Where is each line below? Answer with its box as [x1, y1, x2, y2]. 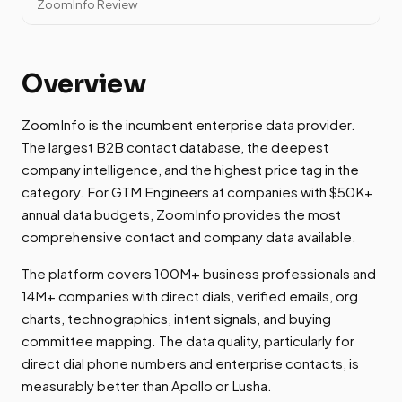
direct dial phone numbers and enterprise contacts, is [22, 354, 359, 372]
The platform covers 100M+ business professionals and [22, 265, 376, 283]
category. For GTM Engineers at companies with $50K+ [22, 183, 373, 201]
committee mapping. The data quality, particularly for [22, 332, 354, 350]
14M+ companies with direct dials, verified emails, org [22, 287, 358, 305]
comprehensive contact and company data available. [22, 228, 356, 246]
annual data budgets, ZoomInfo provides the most [22, 205, 341, 223]
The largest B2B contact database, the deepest [22, 138, 328, 156]
